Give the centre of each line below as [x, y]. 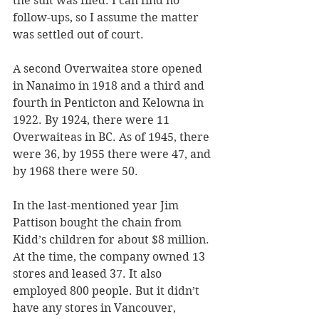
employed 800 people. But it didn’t [108, 291]
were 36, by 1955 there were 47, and [113, 155]
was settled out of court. [78, 35]
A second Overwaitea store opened [109, 69]
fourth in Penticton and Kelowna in [110, 103]
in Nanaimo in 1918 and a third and [110, 86]
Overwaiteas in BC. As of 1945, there [113, 137]
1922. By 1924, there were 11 [93, 120]
